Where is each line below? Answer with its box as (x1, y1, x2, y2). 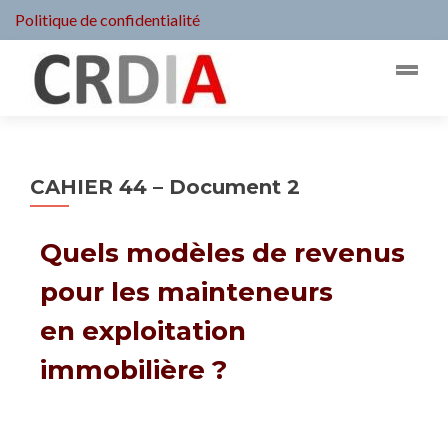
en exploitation (40, 315, 246, 347)
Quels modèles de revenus (40, 237, 405, 269)
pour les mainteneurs (40, 276, 333, 308)
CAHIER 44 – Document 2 (30, 175, 300, 199)
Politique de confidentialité (15, 10, 200, 29)
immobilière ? (40, 354, 227, 386)
